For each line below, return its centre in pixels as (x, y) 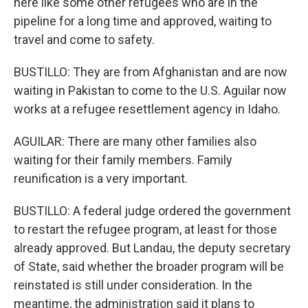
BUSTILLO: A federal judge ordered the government (152, 211)
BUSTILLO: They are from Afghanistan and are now (151, 72)
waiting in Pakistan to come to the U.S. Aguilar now (150, 90)
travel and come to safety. (84, 40)
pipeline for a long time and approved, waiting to (143, 21)
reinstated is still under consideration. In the (133, 285)
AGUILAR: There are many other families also (135, 141)
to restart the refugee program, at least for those (145, 229)
